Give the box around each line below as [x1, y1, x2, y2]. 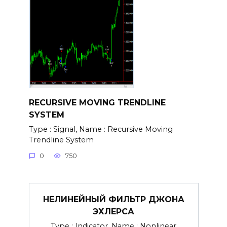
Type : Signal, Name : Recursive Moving [28, 124, 173, 134]
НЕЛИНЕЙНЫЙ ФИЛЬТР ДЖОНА [43, 194, 184, 204]
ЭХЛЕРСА [93, 206, 134, 216]
